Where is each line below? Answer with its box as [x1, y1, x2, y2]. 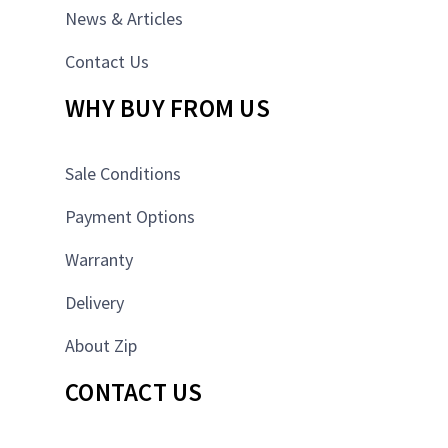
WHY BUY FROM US [65, 92, 270, 125]
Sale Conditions [65, 162, 181, 186]
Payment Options [65, 205, 195, 229]
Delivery [65, 291, 124, 315]
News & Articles [65, 7, 183, 31]
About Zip [65, 334, 137, 358]
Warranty [65, 248, 133, 272]
